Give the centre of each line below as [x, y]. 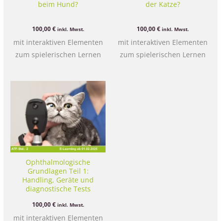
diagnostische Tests [58, 189]
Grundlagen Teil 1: [58, 171]
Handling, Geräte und [58, 180]
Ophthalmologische [58, 162]
